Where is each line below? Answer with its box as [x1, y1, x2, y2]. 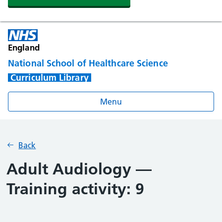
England [8, 42, 40, 53]
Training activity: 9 [6, 179, 145, 198]
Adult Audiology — [6, 160, 152, 178]
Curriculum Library [10, 72, 89, 83]
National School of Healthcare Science [8, 57, 168, 69]
